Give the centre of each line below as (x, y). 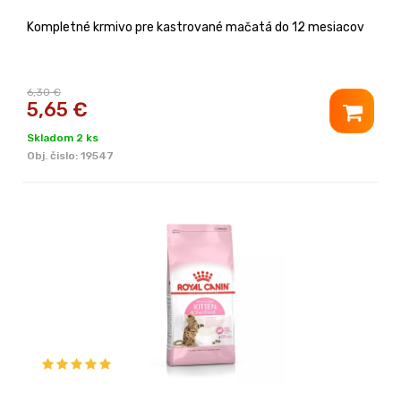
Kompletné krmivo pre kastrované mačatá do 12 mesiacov (196, 27)
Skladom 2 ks (63, 137)
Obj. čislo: (54, 155)
